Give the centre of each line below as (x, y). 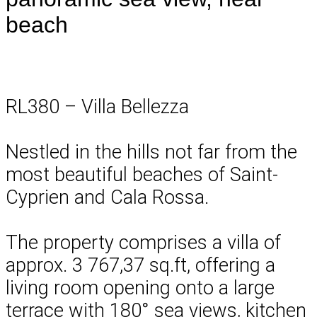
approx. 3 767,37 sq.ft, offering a (140, 265)
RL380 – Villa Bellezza (97, 106)
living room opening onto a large (140, 288)
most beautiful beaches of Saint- (142, 174)
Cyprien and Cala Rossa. (107, 197)
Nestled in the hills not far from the (151, 152)
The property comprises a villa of (143, 242)
